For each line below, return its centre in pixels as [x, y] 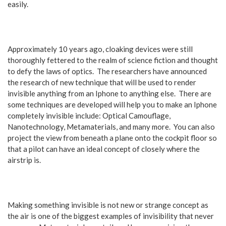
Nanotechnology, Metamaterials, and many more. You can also [111, 127]
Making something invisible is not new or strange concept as [108, 205]
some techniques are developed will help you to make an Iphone [112, 104]
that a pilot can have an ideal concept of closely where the [104, 149]
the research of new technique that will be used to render [102, 82]
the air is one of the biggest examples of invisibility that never [111, 216]
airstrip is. [24, 160]
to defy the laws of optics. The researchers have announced [107, 71]
